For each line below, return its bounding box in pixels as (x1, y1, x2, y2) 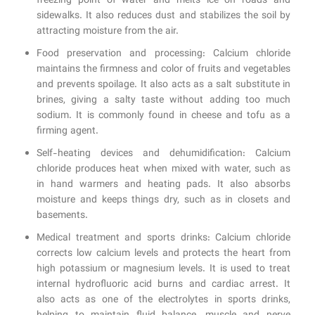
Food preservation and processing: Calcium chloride (37, 46, 290, 63)
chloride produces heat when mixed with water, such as (37, 162, 290, 178)
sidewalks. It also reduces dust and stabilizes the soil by (37, 8, 290, 25)
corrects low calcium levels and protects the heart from (37, 246, 290, 262)
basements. (37, 208, 88, 224)
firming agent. (37, 124, 98, 140)
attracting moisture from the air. (37, 24, 179, 40)
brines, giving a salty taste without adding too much (37, 93, 290, 109)
